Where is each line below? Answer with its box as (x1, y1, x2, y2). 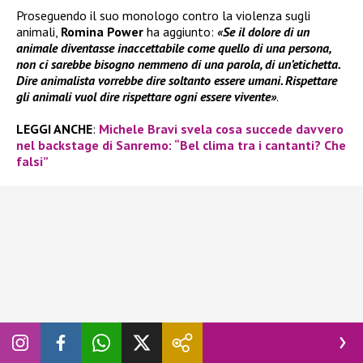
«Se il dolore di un (217, 23, 310, 41)
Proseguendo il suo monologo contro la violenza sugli (16, 7, 310, 24)
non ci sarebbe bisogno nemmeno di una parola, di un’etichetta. (16, 56, 340, 73)
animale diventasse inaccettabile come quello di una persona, (16, 40, 331, 57)
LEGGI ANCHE (16, 121, 92, 138)
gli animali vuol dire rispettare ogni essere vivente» (16, 88, 276, 105)
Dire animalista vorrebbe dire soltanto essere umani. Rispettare (16, 72, 337, 89)
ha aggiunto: (143, 23, 217, 41)
